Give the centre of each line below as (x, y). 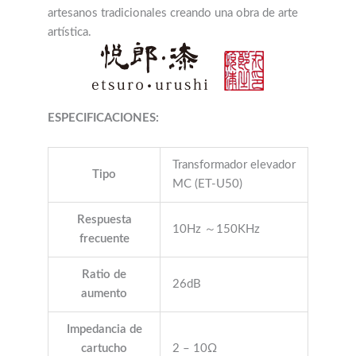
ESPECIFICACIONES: (103, 118)
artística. (70, 32)
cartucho (104, 348)
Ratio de (104, 274)
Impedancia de (104, 329)
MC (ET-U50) (207, 184)
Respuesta (104, 219)
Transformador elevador (234, 164)
